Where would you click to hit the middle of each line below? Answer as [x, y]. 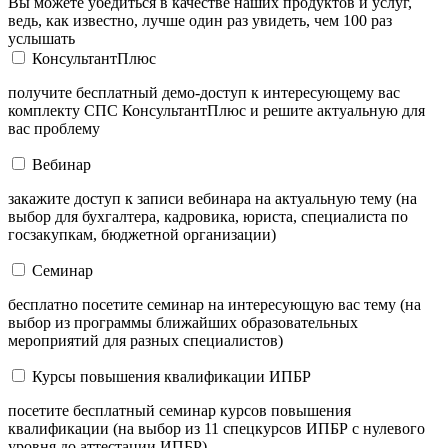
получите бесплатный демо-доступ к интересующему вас [204, 92]
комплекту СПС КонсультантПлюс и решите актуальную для [216, 110]
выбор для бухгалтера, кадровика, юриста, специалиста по [208, 216]
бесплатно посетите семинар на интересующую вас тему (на [214, 304]
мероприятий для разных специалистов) [145, 340]
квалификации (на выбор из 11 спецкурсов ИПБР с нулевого [216, 428]
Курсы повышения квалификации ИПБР [171, 376]
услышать [41, 38]
